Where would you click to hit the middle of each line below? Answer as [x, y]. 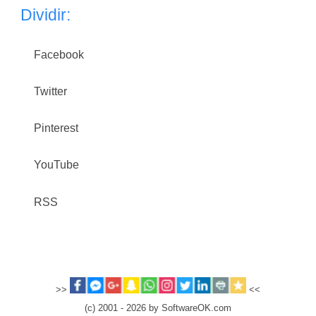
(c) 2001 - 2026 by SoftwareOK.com [158, 308]
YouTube [56, 165]
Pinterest [56, 128]
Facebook [59, 54]
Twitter [50, 91]
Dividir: [45, 14]
